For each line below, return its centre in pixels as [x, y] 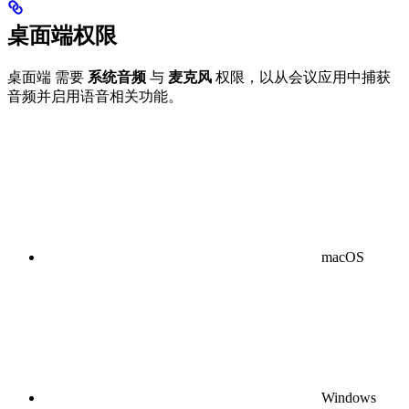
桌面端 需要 [47, 77]
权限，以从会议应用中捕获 [301, 77]
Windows [349, 397]
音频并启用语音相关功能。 [95, 96]
